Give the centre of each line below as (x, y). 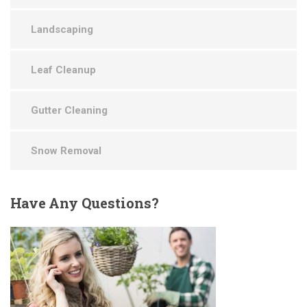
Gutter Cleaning (69, 110)
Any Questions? (102, 202)
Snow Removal (66, 150)
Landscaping (62, 29)
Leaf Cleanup (63, 70)
